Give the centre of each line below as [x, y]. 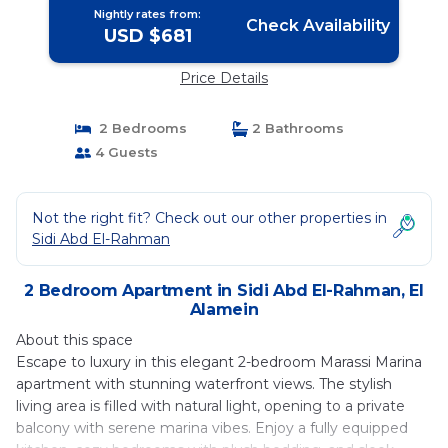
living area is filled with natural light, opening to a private [210, 406]
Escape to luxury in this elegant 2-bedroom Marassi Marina [219, 362]
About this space [74, 340]
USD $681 [147, 36]
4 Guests [124, 152]
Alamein [224, 309]
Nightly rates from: [148, 14]
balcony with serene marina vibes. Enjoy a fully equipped [212, 428]
